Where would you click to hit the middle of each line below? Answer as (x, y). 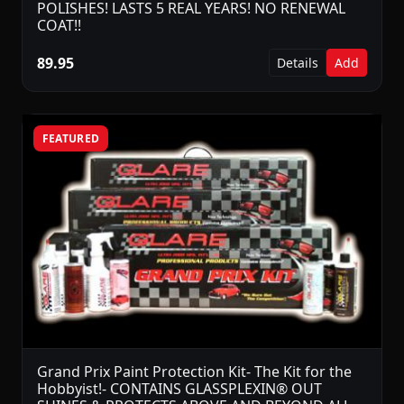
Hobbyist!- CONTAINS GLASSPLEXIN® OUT (179, 389)
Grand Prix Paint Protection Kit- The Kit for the (194, 372)
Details (298, 63)
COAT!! (59, 26)
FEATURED (71, 138)
